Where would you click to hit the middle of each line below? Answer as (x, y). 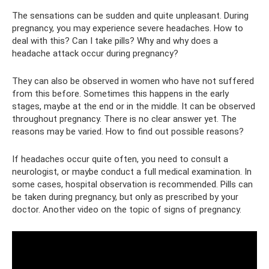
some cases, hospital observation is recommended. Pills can (132, 184)
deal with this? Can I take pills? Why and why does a (115, 41)
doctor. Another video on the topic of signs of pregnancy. (127, 209)
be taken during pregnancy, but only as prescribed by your (125, 197)
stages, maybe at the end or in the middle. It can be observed (134, 106)
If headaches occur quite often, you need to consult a (120, 159)
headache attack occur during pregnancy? (95, 53)
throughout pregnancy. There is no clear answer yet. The (124, 119)
